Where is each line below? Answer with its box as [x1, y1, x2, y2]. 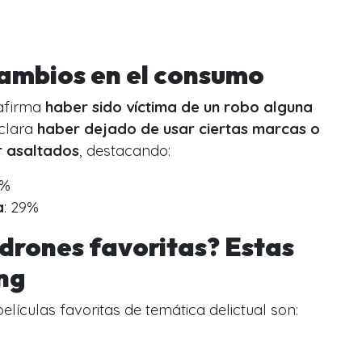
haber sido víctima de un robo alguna [45, 97, 313, 116]
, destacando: [79, 141, 170, 160]
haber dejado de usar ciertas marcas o [37, 119, 320, 138]
